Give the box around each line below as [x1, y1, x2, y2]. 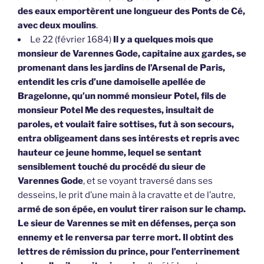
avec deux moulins [18, 20, 96, 31]
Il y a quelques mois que [113, 34, 213, 45]
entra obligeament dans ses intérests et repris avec [18, 133, 239, 144]
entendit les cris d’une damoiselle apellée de [18, 77, 206, 88]
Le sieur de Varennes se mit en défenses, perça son [18, 218, 236, 229]
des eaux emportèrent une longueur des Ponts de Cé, [18, 6, 245, 17]
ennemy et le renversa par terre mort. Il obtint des [18, 232, 233, 243]
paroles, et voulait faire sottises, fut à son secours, [18, 119, 234, 130]
